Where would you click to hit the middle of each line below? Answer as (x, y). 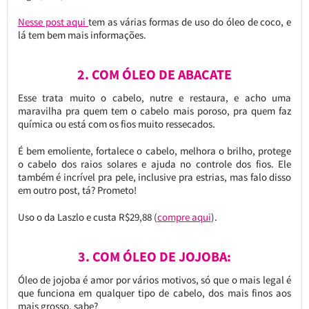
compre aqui (184, 217)
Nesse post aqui (53, 21)
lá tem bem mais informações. (82, 34)
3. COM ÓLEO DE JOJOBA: (154, 256)
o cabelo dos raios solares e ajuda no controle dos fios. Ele (154, 163)
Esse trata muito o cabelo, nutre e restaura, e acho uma (154, 97)
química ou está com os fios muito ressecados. (116, 123)
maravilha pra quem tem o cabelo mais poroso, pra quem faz (154, 110)
